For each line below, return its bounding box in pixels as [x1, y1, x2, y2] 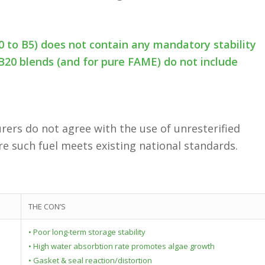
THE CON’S [28, 201, 66, 212]
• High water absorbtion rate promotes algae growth [28, 240, 215, 251]
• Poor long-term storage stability [28, 226, 146, 237]
